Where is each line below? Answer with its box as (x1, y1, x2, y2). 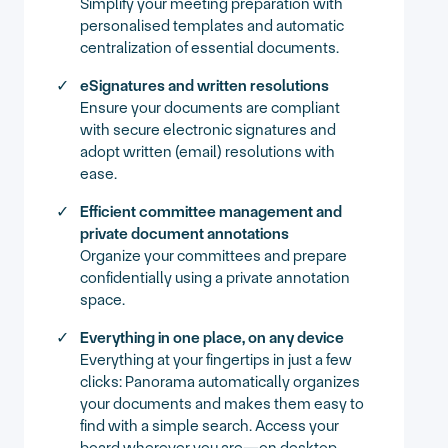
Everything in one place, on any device (80, 327, 345, 347)
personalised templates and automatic (80, 15, 345, 35)
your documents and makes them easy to (80, 393, 365, 413)
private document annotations (80, 223, 290, 243)
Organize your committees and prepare (80, 245, 348, 265)
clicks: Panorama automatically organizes (80, 371, 361, 391)
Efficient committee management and (80, 201, 343, 221)
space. (80, 289, 126, 309)
